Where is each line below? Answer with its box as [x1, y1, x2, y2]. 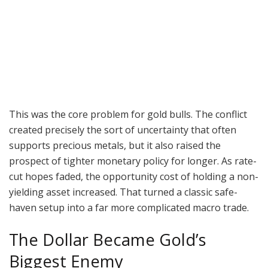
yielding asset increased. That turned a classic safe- [9, 185, 237, 199]
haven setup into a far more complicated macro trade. [9, 201, 251, 215]
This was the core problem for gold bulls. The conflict [9, 108, 247, 121]
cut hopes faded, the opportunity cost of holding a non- [9, 170, 258, 184]
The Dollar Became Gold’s [9, 229, 206, 251]
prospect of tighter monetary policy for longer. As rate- [9, 154, 257, 168]
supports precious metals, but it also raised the [9, 139, 221, 153]
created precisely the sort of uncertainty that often [9, 123, 236, 137]
